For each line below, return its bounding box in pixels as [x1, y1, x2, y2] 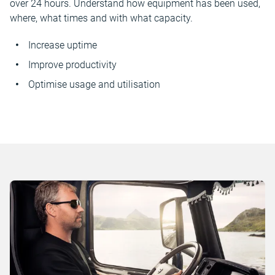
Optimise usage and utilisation [28, 79, 160, 90]
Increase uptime [28, 39, 97, 51]
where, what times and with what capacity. [10, 12, 193, 24]
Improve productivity [28, 59, 117, 71]
